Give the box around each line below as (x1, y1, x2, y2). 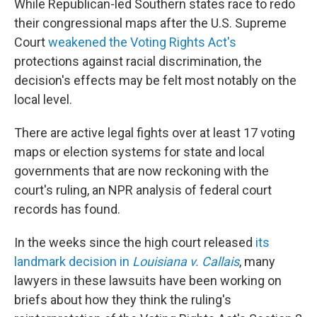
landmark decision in (14, 254, 132, 269)
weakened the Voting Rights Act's (45, 35, 236, 50)
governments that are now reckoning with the (14, 163, 269, 178)
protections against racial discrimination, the (14, 54, 262, 69)
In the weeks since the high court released (14, 235, 255, 250)
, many (239, 254, 275, 269)
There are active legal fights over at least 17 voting (14, 125, 295, 140)
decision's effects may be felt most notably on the (14, 73, 296, 88)
